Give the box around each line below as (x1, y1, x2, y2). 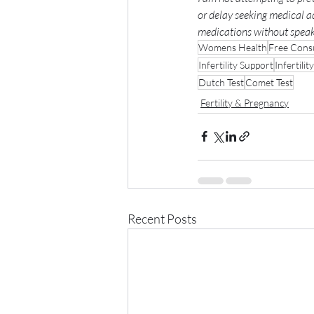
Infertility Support (198, 58, 273, 71)
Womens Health (198, 41, 267, 53)
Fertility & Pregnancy (200, 96, 289, 109)
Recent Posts (128, 210, 197, 226)
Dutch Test (198, 76, 244, 88)
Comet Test (245, 76, 293, 88)
